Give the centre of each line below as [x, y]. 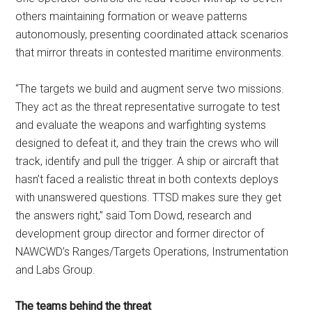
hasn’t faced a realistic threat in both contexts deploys [147, 179]
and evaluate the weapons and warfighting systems [141, 125]
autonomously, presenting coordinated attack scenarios [152, 34]
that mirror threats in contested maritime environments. [150, 53]
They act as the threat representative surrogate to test [148, 107]
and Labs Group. [56, 270]
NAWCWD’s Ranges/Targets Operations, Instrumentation [152, 252]
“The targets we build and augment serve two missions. [150, 89]
